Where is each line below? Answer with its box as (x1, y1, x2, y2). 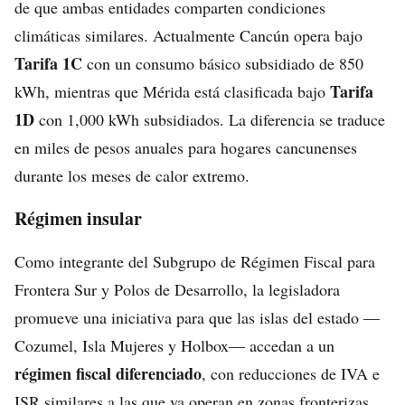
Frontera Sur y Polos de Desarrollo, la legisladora (14, 278, 340, 300)
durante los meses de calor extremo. (14, 165, 250, 186)
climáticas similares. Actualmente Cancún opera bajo (14, 24, 363, 46)
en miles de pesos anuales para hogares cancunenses (14, 137, 357, 158)
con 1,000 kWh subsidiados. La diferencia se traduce (34, 108, 385, 130)
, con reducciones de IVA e (202, 363, 380, 384)
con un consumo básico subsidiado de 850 (82, 52, 363, 74)
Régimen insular (14, 205, 142, 231)
